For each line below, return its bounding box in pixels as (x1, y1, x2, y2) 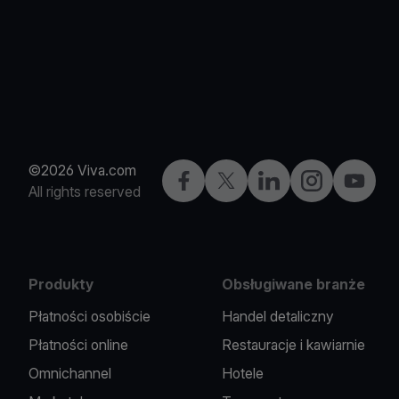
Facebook (172, 171, 235, 189)
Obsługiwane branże (222, 275, 366, 293)
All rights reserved (28, 183, 141, 200)
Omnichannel (28, 364, 111, 382)
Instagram (300, 171, 362, 189)
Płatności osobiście (28, 307, 151, 325)
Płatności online (28, 336, 128, 354)
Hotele (222, 364, 265, 382)
